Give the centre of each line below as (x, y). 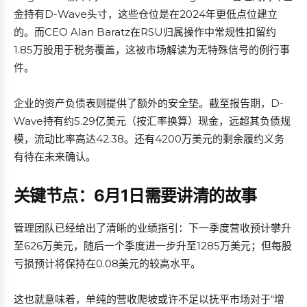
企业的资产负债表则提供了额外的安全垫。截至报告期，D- (149, 103)
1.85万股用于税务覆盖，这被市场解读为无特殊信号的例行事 (152, 50)
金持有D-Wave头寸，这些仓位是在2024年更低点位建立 (146, 14)
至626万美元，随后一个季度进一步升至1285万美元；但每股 (153, 246)
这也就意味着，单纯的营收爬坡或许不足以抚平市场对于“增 (149, 299)
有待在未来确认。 (55, 157)
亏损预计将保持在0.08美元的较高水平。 (107, 263)
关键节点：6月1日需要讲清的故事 (135, 196)
